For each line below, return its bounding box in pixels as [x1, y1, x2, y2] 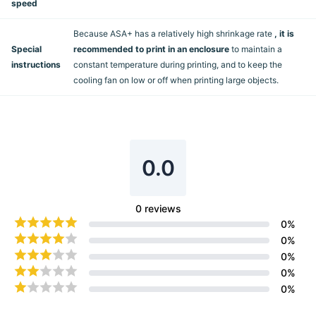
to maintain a [229, 44, 282, 55]
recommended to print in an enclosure [73, 44, 229, 55]
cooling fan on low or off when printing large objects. [73, 75, 279, 86]
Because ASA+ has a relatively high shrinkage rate [73, 28, 274, 39]
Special [11, 44, 42, 55]
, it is [274, 28, 294, 39]
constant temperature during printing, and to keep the [73, 59, 282, 71]
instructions [11, 59, 61, 71]
